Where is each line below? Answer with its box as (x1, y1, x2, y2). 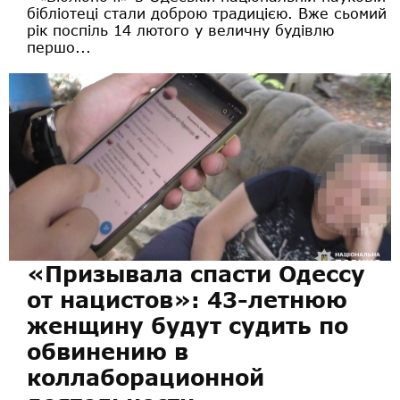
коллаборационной (27, 363, 264, 390)
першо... (27, 37, 91, 55)
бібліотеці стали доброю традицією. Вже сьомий (27, 4, 387, 21)
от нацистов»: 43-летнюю (27, 286, 347, 312)
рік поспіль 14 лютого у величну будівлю (27, 21, 334, 38)
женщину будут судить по (27, 312, 348, 338)
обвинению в (27, 337, 188, 364)
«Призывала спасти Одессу (27, 260, 365, 287)
